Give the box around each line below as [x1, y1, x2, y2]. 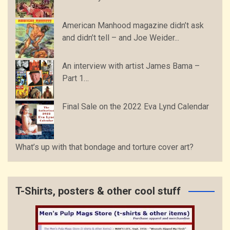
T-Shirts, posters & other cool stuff [15, 185, 181, 198]
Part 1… [62, 73, 89, 84]
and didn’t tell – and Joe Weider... [62, 33, 179, 43]
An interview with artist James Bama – [62, 61, 200, 71]
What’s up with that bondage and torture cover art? [15, 142, 194, 152]
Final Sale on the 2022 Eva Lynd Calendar [62, 102, 209, 112]
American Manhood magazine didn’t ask [62, 21, 204, 31]
